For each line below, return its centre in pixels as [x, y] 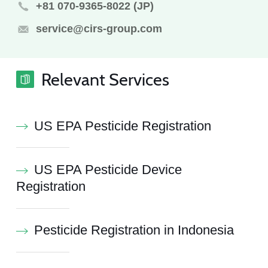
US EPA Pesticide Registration [122, 126]
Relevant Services [105, 79]
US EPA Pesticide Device [108, 170]
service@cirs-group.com [99, 29]
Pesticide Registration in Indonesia [134, 231]
